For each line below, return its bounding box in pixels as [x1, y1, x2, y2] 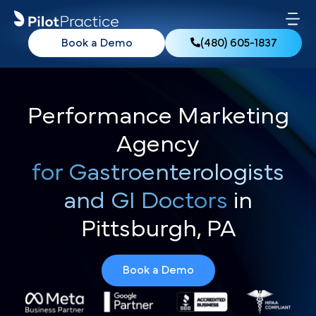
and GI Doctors [63, 189, 228, 213]
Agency [116, 133, 200, 157]
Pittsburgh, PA [80, 217, 236, 241]
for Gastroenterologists [32, 161, 284, 185]
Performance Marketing [27, 104, 289, 128]
